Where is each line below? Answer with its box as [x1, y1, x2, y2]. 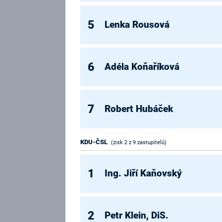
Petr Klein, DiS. [105, 210, 169, 221]
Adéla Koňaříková [105, 61, 180, 72]
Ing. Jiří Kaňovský [105, 167, 182, 179]
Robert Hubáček [105, 103, 173, 114]
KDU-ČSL [80, 138, 108, 146]
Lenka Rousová [105, 19, 170, 30]
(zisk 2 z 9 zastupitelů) [111, 139, 166, 146]
